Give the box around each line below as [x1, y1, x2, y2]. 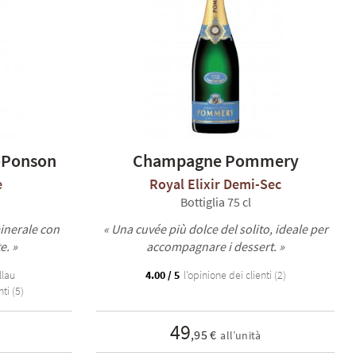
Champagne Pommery [132, 149, 299, 172]
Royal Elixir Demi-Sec [149, 175, 281, 193]
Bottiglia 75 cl [180, 194, 251, 210]
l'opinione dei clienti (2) [180, 268, 286, 282]
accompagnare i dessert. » [146, 238, 284, 254]
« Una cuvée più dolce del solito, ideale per [103, 221, 328, 237]
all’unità [220, 328, 261, 342]
